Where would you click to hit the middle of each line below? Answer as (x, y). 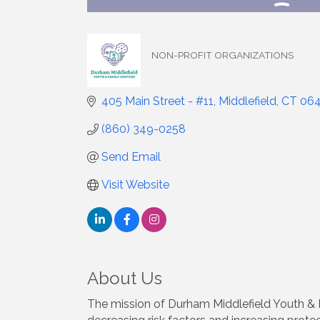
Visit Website (135, 185)
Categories (176, 64)
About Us (125, 278)
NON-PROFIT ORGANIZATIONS (222, 55)
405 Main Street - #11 (157, 101)
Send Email (131, 157)
